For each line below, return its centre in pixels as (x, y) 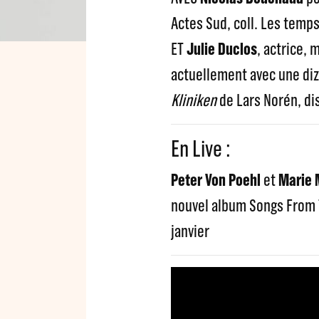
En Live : (201, 148)
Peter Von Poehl (216, 179)
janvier (190, 231)
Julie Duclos (222, 48)
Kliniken (194, 100)
